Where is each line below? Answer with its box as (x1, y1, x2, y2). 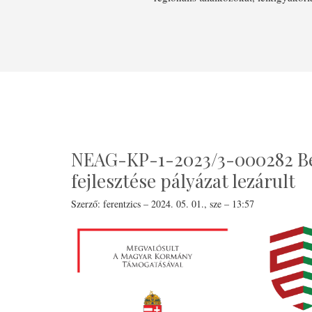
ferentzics (103, 196, 141, 210)
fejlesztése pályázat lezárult (71, 168, 295, 193)
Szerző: (71, 196, 103, 210)
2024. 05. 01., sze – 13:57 (151, 196, 254, 210)
